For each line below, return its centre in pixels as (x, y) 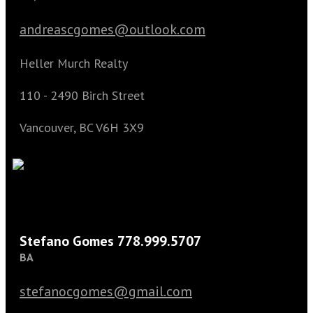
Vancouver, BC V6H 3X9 (82, 128)
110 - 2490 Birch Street (82, 95)
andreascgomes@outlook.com (112, 29)
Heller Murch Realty (74, 63)
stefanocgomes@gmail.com (106, 291)
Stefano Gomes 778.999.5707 (110, 241)
